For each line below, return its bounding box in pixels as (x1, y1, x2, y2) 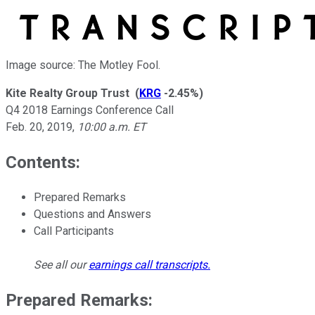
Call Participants (34, 224, 114, 238)
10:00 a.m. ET (77, 120, 146, 134)
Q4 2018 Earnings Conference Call (6, 103, 174, 117)
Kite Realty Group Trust (6, 86, 129, 100)
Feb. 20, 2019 (6, 120, 72, 134)
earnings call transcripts (89, 257, 207, 271)
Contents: (6, 152, 80, 172)
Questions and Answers (34, 207, 151, 221)
